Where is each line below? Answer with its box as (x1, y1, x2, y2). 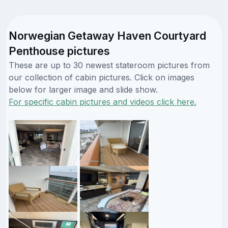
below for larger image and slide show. (9, 84, 158, 95)
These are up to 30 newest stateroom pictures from (9, 60, 210, 70)
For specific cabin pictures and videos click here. (9, 96, 196, 107)
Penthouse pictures (9, 44, 110, 58)
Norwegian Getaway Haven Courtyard (9, 28, 206, 42)
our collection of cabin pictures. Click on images (9, 72, 194, 82)
